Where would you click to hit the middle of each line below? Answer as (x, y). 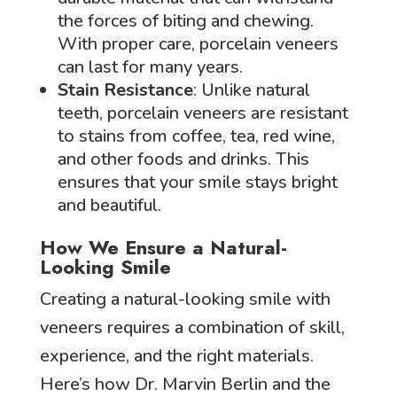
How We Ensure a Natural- (163, 247)
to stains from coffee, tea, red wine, (196, 136)
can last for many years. (150, 66)
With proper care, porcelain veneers (198, 43)
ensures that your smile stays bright (197, 182)
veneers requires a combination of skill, (192, 327)
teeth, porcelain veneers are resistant (202, 113)
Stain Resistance (125, 90)
